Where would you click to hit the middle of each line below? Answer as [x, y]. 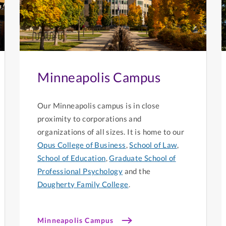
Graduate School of [143, 158]
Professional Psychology [80, 171]
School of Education [72, 158]
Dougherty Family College [83, 184]
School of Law [153, 145]
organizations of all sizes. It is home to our [111, 132]
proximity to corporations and [90, 119]
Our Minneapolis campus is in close [99, 106]
